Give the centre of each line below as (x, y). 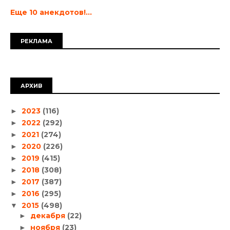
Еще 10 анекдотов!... (51, 13)
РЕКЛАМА (36, 41)
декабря (49, 215)
